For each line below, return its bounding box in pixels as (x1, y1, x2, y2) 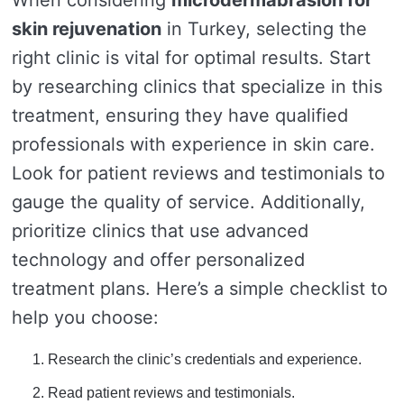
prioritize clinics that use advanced (12, 220, 308, 243)
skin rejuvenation (12, 18, 161, 41)
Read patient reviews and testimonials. (48, 385, 295, 401)
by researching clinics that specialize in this (12, 76, 382, 98)
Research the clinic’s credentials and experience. (48, 352, 362, 368)
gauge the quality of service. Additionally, (12, 191, 365, 214)
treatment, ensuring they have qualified (12, 105, 348, 127)
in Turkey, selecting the (161, 18, 367, 41)
